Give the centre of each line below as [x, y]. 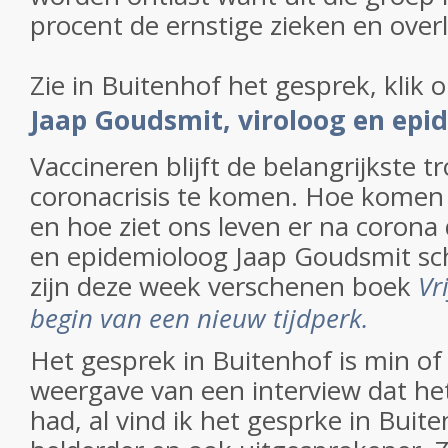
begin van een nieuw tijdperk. [199, 318]
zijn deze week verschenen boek [224, 286]
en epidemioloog [132, 256]
